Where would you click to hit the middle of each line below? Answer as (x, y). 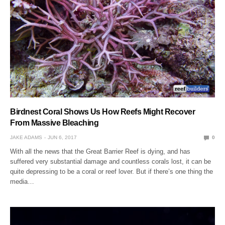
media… (22, 182)
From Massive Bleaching (54, 123)
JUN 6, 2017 (62, 138)
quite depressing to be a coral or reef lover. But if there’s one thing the (112, 172)
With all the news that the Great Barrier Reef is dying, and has (100, 152)
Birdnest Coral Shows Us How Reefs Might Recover (103, 112)
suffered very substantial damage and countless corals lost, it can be (111, 162)
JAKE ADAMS (26, 138)
